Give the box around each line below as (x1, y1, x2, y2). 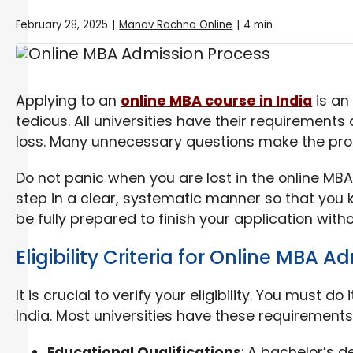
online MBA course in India (121, 91, 313, 111)
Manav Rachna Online (119, 17, 233, 32)
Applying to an (16, 91, 121, 111)
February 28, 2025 (16, 17, 109, 32)
